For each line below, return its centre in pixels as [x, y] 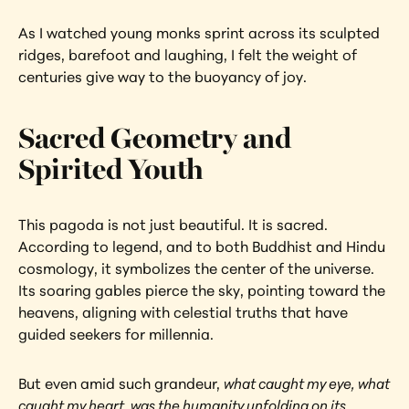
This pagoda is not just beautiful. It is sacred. [173, 225]
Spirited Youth [111, 170]
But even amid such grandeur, [121, 383]
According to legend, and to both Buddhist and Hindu [202, 246]
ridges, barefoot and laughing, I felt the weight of [188, 55]
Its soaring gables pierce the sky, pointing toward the [202, 290]
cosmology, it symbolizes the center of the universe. [196, 268]
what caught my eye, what [307, 383]
